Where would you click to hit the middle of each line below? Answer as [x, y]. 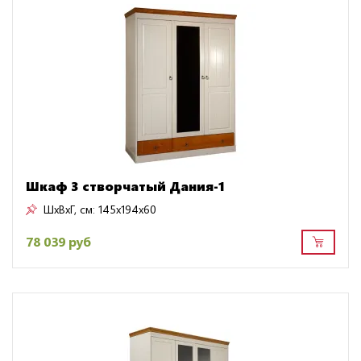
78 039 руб [58, 242]
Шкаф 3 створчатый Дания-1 [125, 185]
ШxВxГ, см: [69, 209]
